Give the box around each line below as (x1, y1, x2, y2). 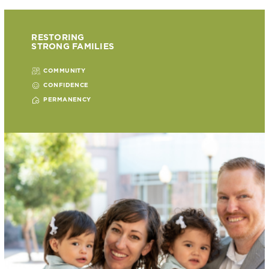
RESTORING (31, 34, 85, 43)
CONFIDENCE (43, 82, 89, 88)
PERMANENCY (43, 96, 91, 103)
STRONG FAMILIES (31, 43, 115, 52)
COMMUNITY (43, 67, 86, 74)
